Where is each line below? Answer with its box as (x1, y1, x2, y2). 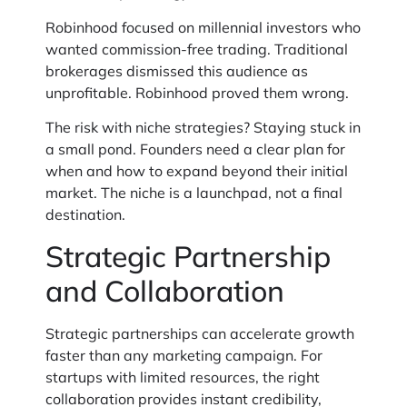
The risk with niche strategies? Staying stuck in (45, 118, 361, 137)
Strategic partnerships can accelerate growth (45, 323, 354, 342)
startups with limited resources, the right (45, 367, 320, 386)
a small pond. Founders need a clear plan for (45, 140, 345, 159)
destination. (45, 205, 125, 224)
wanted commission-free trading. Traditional (45, 39, 348, 58)
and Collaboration (45, 272, 284, 309)
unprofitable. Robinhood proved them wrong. (45, 83, 349, 102)
